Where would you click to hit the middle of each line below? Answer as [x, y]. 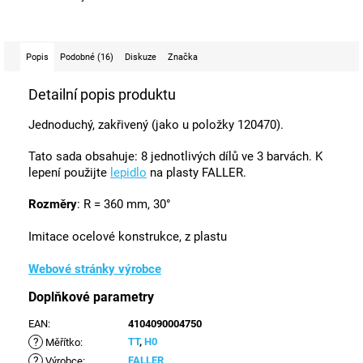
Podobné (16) [87, 57]
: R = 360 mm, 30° [124, 204]
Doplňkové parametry [91, 297]
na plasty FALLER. [196, 172]
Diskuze [141, 57]
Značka [183, 57]
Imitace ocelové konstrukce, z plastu [128, 236]
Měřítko [62, 342]
